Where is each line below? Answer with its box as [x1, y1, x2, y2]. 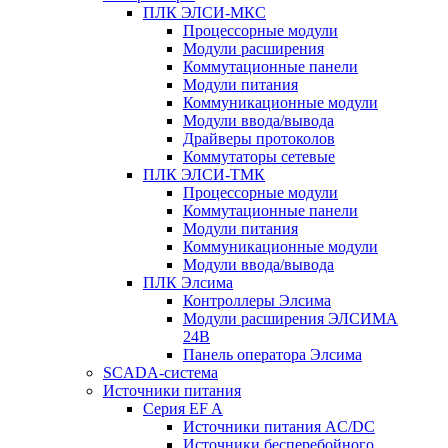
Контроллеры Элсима [183, 292, 331, 309]
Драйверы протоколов [183, 130, 335, 147]
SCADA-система [103, 364, 218, 381]
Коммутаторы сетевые [183, 148, 335, 165]
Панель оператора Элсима [183, 346, 362, 363]
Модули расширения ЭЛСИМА [183, 310, 398, 327]
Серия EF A [143, 400, 223, 417]
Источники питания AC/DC [183, 418, 375, 435]
